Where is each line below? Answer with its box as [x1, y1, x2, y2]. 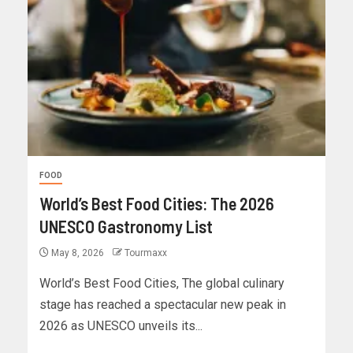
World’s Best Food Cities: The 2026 [39, 193, 274, 214]
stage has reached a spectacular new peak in [39, 297, 286, 313]
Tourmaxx [124, 247, 167, 259]
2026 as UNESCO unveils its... [39, 318, 203, 334]
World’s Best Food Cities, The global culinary [39, 276, 284, 292]
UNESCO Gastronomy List [39, 216, 213, 237]
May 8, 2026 [49, 247, 106, 259]
